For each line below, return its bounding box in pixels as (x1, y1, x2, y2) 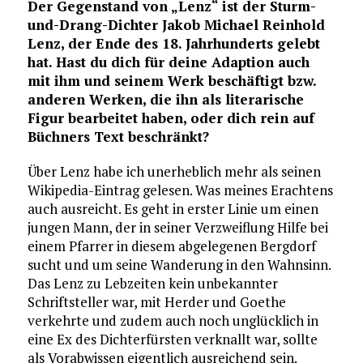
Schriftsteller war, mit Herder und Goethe (27, 292, 286, 311)
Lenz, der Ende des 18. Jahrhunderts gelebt (27, 33, 320, 53)
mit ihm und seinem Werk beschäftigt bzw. (27, 70, 316, 90)
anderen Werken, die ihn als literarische (27, 89, 304, 109)
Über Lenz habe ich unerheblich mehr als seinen (27, 161, 321, 181)
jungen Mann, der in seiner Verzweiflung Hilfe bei (27, 217, 328, 237)
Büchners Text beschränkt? (27, 126, 209, 146)
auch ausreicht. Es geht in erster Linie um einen (27, 199, 318, 218)
